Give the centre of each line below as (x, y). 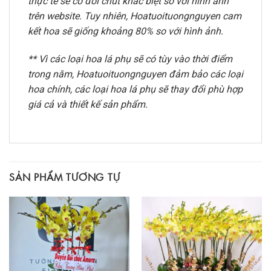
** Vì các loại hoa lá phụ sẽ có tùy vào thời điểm (130, 59)
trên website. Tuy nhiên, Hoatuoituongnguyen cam (135, 16)
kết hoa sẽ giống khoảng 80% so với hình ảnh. (126, 31)
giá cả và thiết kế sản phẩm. (88, 105)
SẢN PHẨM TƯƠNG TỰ (65, 177)
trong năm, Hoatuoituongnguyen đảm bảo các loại (135, 74)
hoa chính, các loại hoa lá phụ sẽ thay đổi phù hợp (135, 90)
